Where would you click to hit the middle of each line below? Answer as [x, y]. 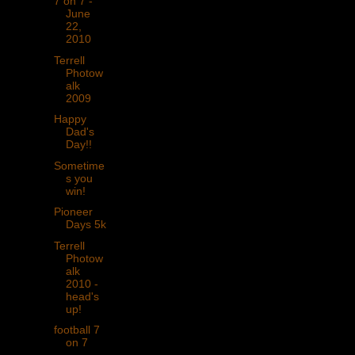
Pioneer [73, 212]
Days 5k [86, 225]
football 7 [76, 330]
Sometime [79, 165]
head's [82, 296]
